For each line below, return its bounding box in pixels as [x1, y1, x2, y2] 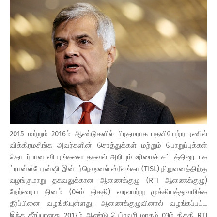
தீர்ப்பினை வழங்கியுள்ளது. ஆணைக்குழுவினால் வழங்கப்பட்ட [10, 199, 207, 208]
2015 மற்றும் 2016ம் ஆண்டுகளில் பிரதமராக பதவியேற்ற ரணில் [10, 129, 207, 138]
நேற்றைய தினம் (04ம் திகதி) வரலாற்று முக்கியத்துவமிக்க [10, 187, 207, 196]
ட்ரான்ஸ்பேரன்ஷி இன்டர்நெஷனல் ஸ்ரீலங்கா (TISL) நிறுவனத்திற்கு [10, 164, 207, 173]
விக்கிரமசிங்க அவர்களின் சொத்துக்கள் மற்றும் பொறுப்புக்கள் [10, 140, 207, 150]
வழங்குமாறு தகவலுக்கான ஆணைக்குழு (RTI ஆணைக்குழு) [10, 175, 207, 185]
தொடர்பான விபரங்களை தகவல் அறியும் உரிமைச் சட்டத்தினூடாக [10, 152, 207, 161]
